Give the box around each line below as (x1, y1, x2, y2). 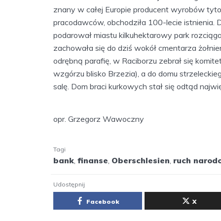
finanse (77, 155, 108, 165)
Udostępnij (53, 180, 85, 188)
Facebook (86, 197, 120, 205)
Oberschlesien (111, 155, 170, 165)
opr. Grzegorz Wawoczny (53, 114, 144, 124)
